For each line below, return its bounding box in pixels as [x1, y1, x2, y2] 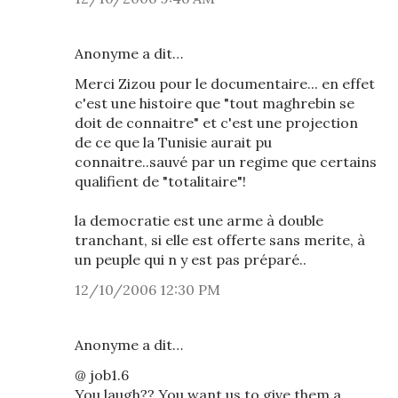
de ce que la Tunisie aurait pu [75, 133, 272, 151]
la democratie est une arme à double [75, 211, 323, 229]
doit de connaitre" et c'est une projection [75, 114, 358, 131]
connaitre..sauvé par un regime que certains [75, 153, 377, 171]
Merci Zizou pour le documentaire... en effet [75, 75, 375, 92]
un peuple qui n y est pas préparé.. [75, 251, 306, 268]
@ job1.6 [75, 366, 129, 384]
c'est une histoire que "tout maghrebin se [75, 94, 354, 112]
